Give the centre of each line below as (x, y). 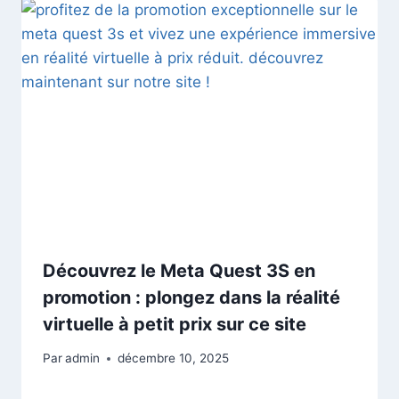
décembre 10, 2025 (174, 358)
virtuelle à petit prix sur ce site (175, 324)
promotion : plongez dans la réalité (191, 297)
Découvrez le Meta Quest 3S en (179, 270)
